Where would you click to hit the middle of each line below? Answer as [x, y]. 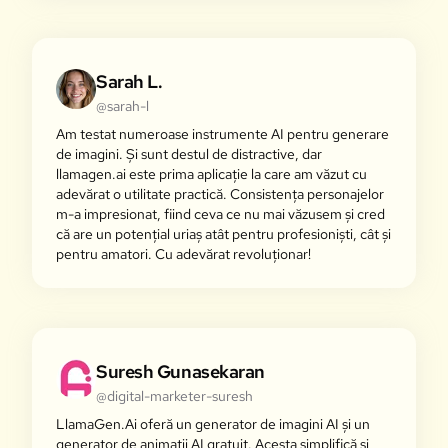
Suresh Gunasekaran [180, 371]
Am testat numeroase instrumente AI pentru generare [222, 134]
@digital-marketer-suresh [174, 396]
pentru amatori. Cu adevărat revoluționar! [183, 254]
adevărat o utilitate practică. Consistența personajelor [220, 194]
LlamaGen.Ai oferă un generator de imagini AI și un [213, 424]
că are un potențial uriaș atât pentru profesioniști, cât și [223, 234]
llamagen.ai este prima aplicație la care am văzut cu [211, 174]
